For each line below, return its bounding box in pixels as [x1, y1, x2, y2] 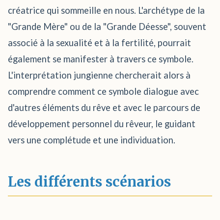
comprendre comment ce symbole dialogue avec [8, 86, 199, 97]
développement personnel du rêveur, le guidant [8, 118, 195, 129]
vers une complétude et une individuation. [8, 135, 175, 145]
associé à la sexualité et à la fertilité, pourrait [8, 37, 191, 48]
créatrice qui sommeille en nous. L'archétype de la [8, 5, 205, 16]
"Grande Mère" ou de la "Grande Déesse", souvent [8, 21, 206, 32]
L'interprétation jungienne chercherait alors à [8, 70, 191, 81]
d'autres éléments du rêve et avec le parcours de [8, 102, 200, 113]
